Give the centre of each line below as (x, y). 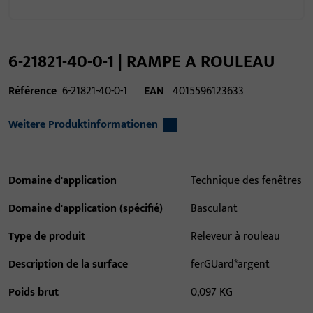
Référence (32, 91)
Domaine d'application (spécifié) (86, 209)
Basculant (214, 209)
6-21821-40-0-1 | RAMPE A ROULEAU (142, 61)
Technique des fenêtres (247, 181)
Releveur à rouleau (236, 236)
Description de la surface (68, 264)
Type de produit (47, 236)
